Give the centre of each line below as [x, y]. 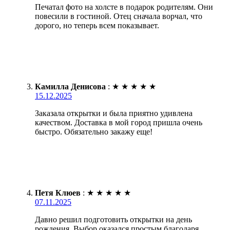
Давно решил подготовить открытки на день [113, 220]
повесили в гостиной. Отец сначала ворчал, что [119, 16]
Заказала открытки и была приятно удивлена [114, 113]
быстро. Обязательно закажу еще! [94, 132]
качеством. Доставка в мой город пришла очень [119, 123]
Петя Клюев [58, 193]
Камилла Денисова [70, 87]
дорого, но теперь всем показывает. [97, 26]
